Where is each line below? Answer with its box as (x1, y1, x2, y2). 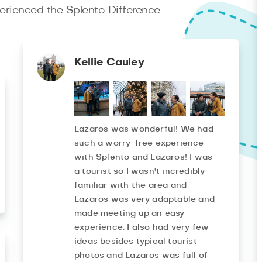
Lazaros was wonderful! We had (74, 125, 213, 134)
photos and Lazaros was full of (74, 251, 208, 260)
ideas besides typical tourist (74, 237, 197, 246)
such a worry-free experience (74, 139, 204, 148)
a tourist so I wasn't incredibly (74, 167, 205, 176)
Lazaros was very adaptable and (74, 195, 215, 204)
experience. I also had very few (74, 223, 209, 232)
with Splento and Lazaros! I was (74, 153, 213, 162)
